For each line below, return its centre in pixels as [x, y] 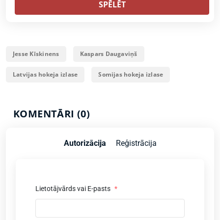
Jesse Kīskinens [36, 54]
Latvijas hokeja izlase [45, 74]
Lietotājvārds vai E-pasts [74, 189]
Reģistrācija [136, 143]
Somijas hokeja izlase [131, 74]
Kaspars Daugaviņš [109, 54]
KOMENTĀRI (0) [52, 114]
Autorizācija [85, 143]
